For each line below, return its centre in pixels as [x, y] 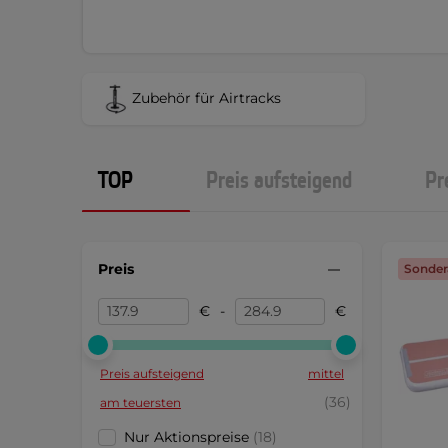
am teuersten [140, 402]
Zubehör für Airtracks [206, 98]
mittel [326, 373]
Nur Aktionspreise [188, 436]
